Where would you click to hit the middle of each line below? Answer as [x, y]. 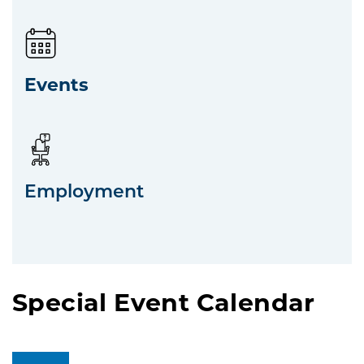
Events [56, 84]
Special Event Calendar [164, 302]
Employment [84, 191]
